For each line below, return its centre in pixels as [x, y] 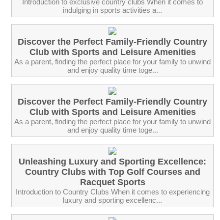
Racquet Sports [112, 182]
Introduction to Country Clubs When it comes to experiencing [112, 192]
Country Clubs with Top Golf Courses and [112, 172]
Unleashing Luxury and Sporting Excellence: [112, 161]
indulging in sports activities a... [112, 10]
